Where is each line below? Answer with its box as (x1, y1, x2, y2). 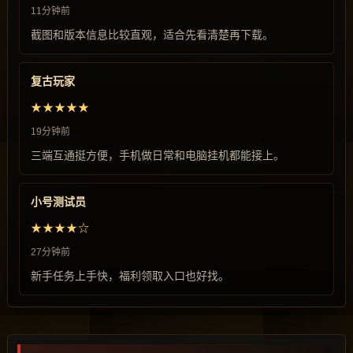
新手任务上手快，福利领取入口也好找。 (31, 269, 229, 282)
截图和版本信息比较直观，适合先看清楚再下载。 (31, 28, 273, 41)
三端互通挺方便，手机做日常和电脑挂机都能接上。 (31, 149, 284, 162)
